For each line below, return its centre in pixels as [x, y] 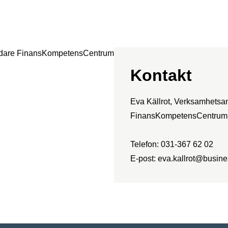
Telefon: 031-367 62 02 [172, 144]
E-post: [144, 158]
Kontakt [161, 75]
